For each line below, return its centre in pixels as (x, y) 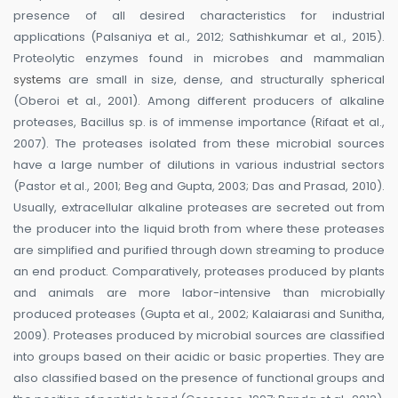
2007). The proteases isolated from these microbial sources (199, 144)
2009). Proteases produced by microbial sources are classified (199, 336)
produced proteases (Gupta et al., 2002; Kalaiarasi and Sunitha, (199, 314)
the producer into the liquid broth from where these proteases (199, 229)
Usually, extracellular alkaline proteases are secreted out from (199, 208)
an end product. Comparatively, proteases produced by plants (199, 272)
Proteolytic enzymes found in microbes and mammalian (199, 59)
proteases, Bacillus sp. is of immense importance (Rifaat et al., (199, 123)
